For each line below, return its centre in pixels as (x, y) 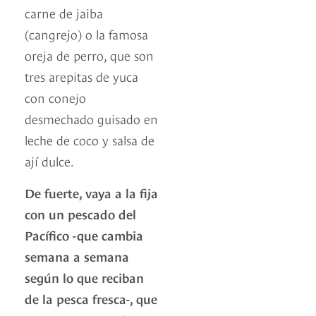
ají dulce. (51, 161)
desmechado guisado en (91, 119)
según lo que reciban (84, 277)
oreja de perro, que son (89, 55)
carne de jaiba (64, 13)
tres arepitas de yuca (81, 76)
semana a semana (77, 256)
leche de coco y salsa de (90, 140)
